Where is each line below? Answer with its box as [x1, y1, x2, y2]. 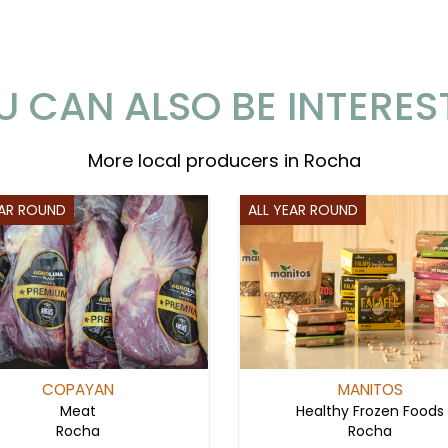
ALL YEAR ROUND [248, 199, 358, 220]
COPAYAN [41, 378, 114, 400]
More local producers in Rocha [87, 147, 361, 173]
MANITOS [337, 378, 403, 400]
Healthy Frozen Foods [296, 400, 445, 421]
